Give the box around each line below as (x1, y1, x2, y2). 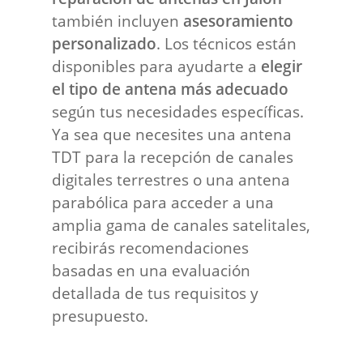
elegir (261, 55, 303, 76)
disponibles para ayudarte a (52, 55, 262, 76)
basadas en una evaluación (52, 259, 251, 280)
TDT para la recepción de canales (52, 146, 294, 167)
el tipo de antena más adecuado (52, 78, 289, 99)
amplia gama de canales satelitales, (52, 214, 311, 235)
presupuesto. (52, 305, 149, 326)
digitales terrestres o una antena (52, 169, 291, 190)
